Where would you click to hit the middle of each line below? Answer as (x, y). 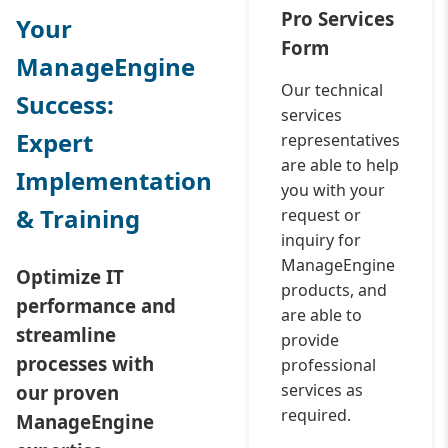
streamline (66, 334)
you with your (333, 190)
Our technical (332, 90)
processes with (85, 363)
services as (322, 390)
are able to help (340, 165)
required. (316, 415)
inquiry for (321, 240)
